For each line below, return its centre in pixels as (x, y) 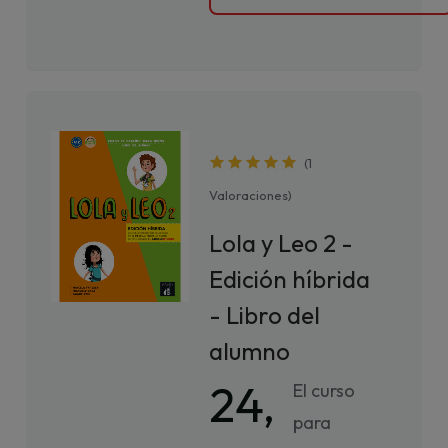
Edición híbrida (290, 279)
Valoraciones (249, 195)
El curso (324, 390)
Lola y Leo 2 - (281, 243)
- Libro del (265, 315)
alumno (250, 351)
